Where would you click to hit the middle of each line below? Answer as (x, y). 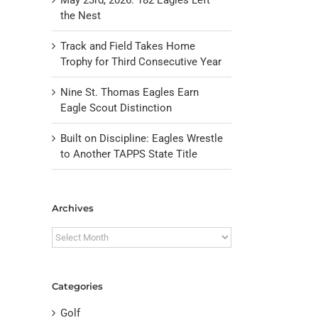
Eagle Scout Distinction (116, 108)
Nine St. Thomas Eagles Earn (130, 92)
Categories (77, 286)
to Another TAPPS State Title (129, 154)
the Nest (81, 15)
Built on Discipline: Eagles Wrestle (142, 138)
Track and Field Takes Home (128, 46)
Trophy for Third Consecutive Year (141, 61)
